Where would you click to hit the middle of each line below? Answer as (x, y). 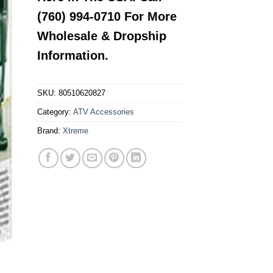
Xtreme (76, 130)
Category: (55, 112)
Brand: (50, 130)
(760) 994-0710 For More (107, 16)
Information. (73, 55)
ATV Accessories (104, 112)
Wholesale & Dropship (102, 36)
